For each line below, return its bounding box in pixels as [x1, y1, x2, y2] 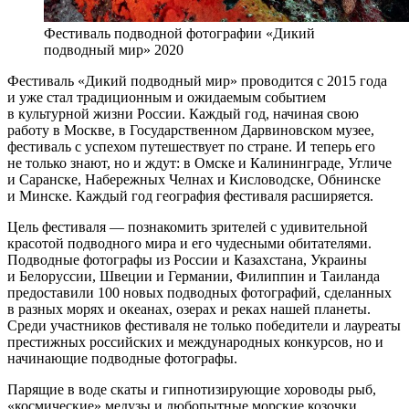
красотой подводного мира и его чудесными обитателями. [7, 235, 372, 251]
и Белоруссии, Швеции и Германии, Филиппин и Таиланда [7, 267, 380, 284]
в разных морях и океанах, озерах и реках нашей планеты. [7, 300, 371, 317]
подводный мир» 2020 [44, 41, 184, 58]
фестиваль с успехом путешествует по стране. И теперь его [7, 138, 375, 154]
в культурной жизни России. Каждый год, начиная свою [7, 105, 359, 121]
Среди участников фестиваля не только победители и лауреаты [7, 317, 401, 333]
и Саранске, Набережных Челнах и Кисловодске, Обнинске [7, 171, 381, 187]
